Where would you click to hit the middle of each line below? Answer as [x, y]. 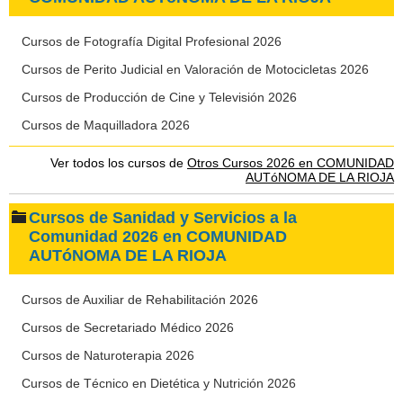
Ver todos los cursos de [119, 163]
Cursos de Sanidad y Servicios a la [163, 218]
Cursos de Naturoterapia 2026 [108, 355]
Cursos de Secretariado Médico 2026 [128, 327]
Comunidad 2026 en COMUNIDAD [158, 237]
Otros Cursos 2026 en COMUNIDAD [291, 163]
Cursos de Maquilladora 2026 [106, 125]
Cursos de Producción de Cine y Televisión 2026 [159, 97]
